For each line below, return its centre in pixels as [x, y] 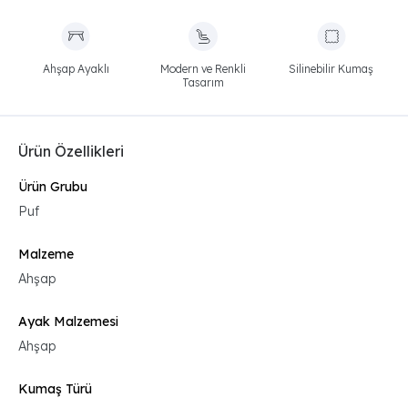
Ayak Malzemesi [68, 321]
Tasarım [204, 82]
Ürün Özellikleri [71, 151]
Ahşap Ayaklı [76, 69]
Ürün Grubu [53, 187]
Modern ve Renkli [204, 69]
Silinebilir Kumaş [331, 69]
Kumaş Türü [55, 389]
